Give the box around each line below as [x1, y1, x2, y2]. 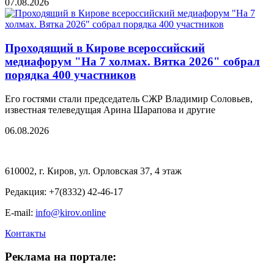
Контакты [5, 228, 46, 239]
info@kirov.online [35, 207, 106, 218]
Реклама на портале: [5, 250, 116, 264]
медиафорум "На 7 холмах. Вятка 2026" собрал [5, 54, 260, 68]
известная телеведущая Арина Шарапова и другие [5, 104, 215, 115]
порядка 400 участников [5, 68, 136, 81]
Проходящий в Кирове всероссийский [5, 41, 205, 54]
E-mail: [5, 207, 33, 218]
